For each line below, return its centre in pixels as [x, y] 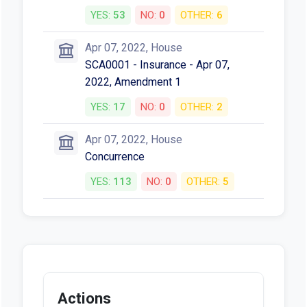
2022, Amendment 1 [133, 82]
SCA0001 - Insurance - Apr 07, [157, 64]
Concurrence [114, 156]
